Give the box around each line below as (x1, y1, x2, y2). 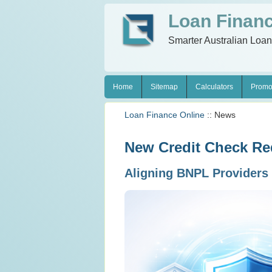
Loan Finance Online (124, 110, 205, 120)
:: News (205, 110, 236, 120)
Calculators (195, 83, 233, 91)
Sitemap (151, 83, 178, 91)
